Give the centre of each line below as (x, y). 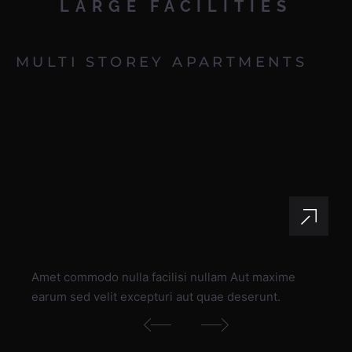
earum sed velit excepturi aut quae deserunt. (156, 297)
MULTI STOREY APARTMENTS (162, 62)
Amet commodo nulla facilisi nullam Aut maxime (163, 277)
